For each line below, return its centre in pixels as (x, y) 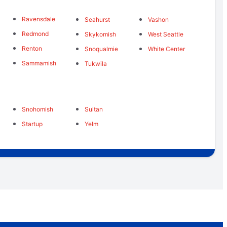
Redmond (35, 34)
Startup (32, 124)
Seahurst (98, 19)
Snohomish (37, 109)
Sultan (94, 109)
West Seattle (165, 34)
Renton (32, 49)
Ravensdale (38, 19)
